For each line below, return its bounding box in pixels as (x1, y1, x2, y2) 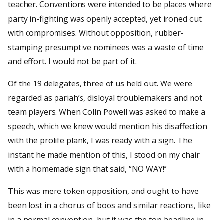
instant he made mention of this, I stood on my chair (8, 149, 200, 160)
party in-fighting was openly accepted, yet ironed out (8, 13, 202, 24)
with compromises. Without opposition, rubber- (8, 27, 184, 38)
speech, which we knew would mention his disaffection (8, 120, 207, 132)
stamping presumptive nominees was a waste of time (8, 41, 204, 53)
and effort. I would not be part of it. (8, 55, 137, 67)
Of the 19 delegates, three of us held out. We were (8, 78, 192, 89)
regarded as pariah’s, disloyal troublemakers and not (8, 92, 202, 103)
